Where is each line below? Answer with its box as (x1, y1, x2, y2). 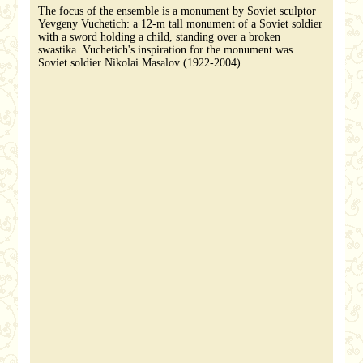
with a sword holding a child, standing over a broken (38, 31, 281, 43)
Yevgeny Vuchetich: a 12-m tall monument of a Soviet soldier (38, 18, 323, 30)
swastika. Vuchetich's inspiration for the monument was (38, 44, 293, 56)
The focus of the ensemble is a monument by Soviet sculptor (38, 5, 317, 17)
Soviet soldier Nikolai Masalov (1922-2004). (38, 57, 245, 69)
